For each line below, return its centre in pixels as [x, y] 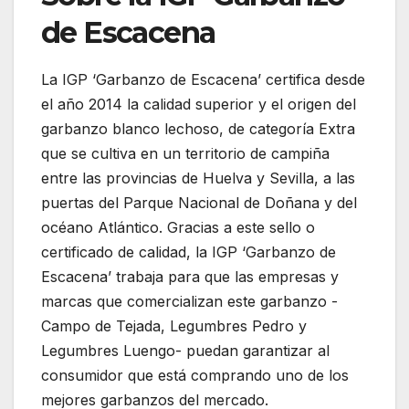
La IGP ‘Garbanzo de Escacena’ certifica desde [203, 79]
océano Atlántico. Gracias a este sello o [178, 227]
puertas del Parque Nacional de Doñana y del [199, 202]
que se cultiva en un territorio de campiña [185, 153]
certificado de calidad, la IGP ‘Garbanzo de [189, 252]
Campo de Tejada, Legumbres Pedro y [174, 325]
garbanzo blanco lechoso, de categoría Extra [198, 128]
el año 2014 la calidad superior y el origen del [199, 104]
